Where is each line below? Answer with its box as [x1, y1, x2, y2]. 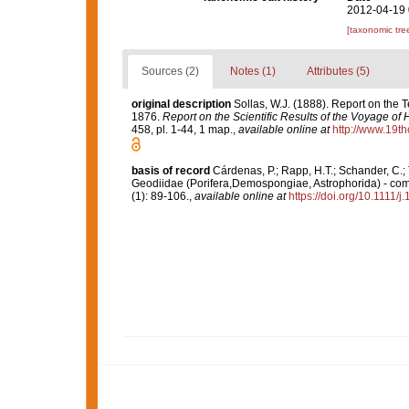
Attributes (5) [306, 65, 370, 79]
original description [131, 98, 231, 111]
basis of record [131, 163, 210, 177]
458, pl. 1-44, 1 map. [131, 123, 233, 137]
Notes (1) [229, 65, 276, 79]
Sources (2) [141, 65, 199, 79]
